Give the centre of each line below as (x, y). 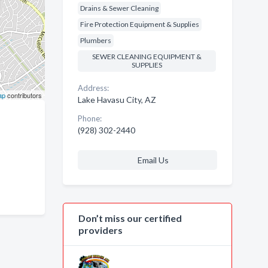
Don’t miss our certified (130, 218)
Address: (93, 88)
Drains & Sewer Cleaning (119, 8)
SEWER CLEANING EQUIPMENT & (147, 57)
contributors (23, 95)
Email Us (153, 160)
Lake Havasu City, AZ (117, 100)
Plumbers (95, 40)
